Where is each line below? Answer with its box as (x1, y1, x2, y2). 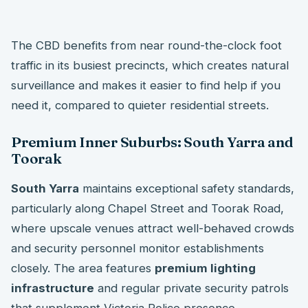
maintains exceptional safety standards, (79, 181, 294, 196)
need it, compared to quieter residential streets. (11, 98, 269, 113)
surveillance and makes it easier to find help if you (11, 78, 280, 93)
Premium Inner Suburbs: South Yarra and (11, 133, 294, 151)
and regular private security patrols (94, 281, 289, 296)
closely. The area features (11, 261, 155, 276)
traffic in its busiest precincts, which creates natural (11, 58, 289, 73)
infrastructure (11, 281, 94, 296)
